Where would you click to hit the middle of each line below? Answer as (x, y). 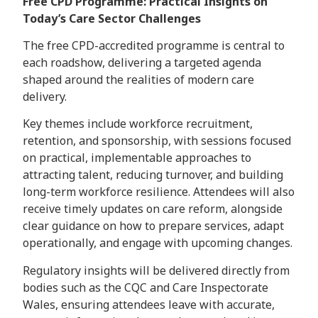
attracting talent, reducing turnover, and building (153, 175)
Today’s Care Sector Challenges (112, 18)
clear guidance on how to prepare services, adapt (153, 226)
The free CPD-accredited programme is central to (154, 45)
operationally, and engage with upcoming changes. (158, 243)
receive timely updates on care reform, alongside (153, 209)
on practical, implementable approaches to (137, 158)
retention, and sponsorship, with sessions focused (157, 141)
